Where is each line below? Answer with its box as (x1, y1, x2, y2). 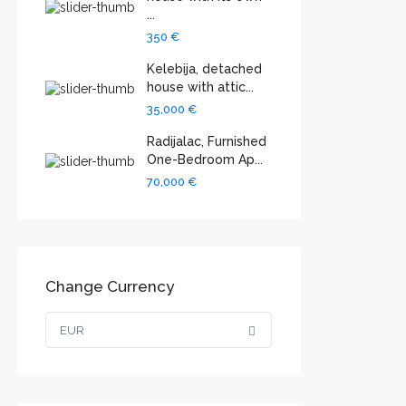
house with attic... (147, 80, 254, 95)
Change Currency (45, 277, 174, 296)
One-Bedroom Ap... (147, 152, 263, 168)
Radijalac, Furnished (147, 134, 266, 150)
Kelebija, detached (147, 62, 262, 77)
